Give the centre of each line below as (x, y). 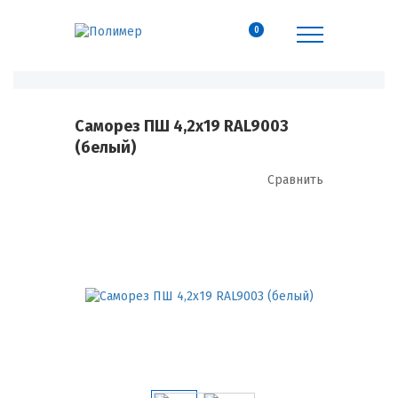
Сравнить (295, 180)
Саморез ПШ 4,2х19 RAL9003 (182, 126)
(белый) (105, 147)
